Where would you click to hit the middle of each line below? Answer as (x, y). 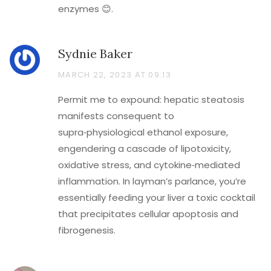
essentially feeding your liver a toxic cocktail (157, 198)
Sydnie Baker (95, 54)
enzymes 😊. (86, 9)
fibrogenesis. (87, 230)
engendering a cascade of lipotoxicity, (145, 149)
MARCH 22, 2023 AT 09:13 (115, 75)
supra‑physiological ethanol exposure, (143, 132)
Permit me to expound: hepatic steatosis (151, 100)
